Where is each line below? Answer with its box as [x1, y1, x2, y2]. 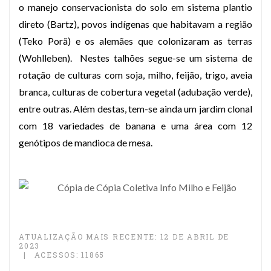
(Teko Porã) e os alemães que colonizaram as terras [19, 35, 252, 47]
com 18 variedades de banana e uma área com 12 [19, 120, 252, 131]
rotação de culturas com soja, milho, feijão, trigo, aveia [19, 69, 252, 80]
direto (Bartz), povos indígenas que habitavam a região [19, 18, 252, 30]
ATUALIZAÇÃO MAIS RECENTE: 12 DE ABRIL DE [19, 231, 229, 241]
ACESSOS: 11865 [34, 249, 105, 260]
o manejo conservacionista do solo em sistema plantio [19, 1, 252, 13]
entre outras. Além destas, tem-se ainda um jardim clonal [19, 103, 252, 114]
